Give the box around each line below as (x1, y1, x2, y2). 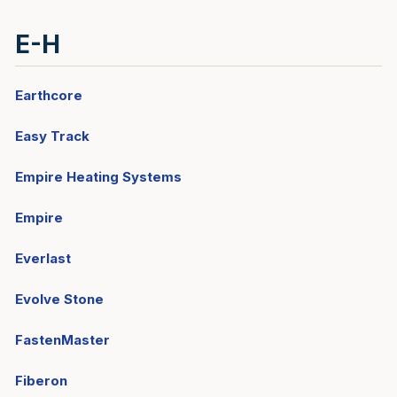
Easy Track (15, 128, 90, 144)
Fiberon (15, 372, 67, 389)
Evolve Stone (15, 291, 104, 307)
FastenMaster (15, 331, 110, 348)
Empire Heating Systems (15, 168, 182, 185)
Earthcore (15, 87, 82, 104)
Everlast (15, 250, 71, 267)
